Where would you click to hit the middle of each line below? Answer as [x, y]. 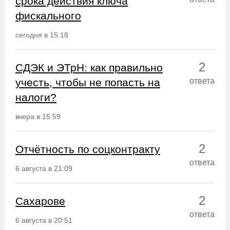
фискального [48, 16]
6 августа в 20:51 [44, 220]
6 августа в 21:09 [44, 168]
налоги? [36, 97]
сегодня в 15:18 [42, 35]
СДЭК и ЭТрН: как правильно [89, 68]
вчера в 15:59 [38, 117]
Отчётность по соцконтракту [88, 149]
